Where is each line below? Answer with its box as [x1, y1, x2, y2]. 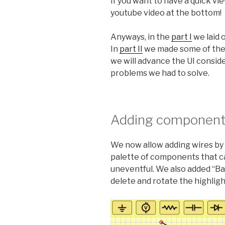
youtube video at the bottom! [110, 8, 221, 18]
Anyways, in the [110, 32, 171, 42]
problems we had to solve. [110, 68, 209, 78]
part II [120, 44, 143, 54]
